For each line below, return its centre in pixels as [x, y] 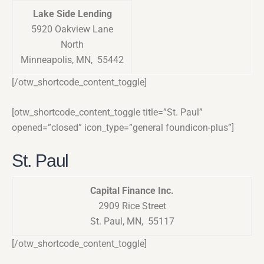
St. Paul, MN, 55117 [132, 222]
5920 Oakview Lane [72, 29]
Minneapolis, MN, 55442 [72, 60]
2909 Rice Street [132, 206]
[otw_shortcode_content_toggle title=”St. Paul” [107, 113]
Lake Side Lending [72, 14]
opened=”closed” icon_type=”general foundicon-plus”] [123, 128]
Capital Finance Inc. [132, 191]
